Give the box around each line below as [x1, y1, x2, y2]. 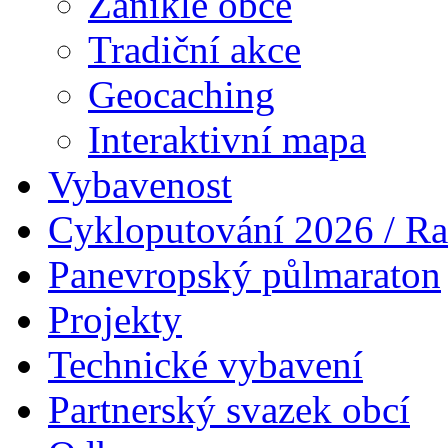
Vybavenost [48, 163, 232, 207]
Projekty [48, 298, 182, 342]
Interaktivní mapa [88, 118, 366, 162]
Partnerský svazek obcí [48, 388, 410, 432]
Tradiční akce [88, 28, 301, 72]
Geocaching [88, 73, 275, 117]
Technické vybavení [48, 343, 363, 387]
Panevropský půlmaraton [48, 253, 441, 297]
